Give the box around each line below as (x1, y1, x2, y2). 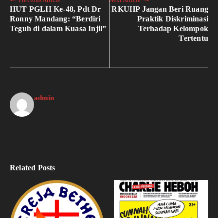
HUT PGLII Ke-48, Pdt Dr (10, 5, 101, 14)
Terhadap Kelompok (138, 24, 208, 33)
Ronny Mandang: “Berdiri (10, 15, 101, 23)
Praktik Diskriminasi (137, 15, 208, 23)
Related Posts (10, 163, 55, 172)
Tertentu (179, 34, 208, 43)
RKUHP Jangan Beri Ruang (111, 5, 208, 14)
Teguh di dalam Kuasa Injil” (10, 24, 107, 33)
